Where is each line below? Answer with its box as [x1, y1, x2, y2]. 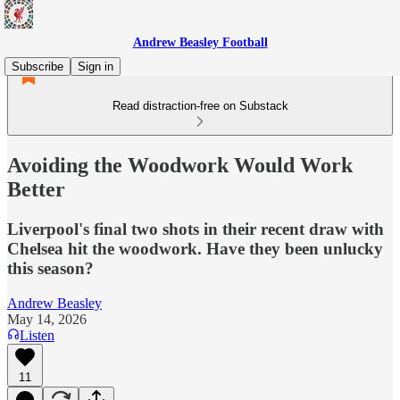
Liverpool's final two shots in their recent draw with [7, 219, 384, 238]
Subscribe [12, 60, 63, 73]
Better [7, 177, 65, 201]
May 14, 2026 [7, 311, 87, 327]
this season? [7, 258, 94, 278]
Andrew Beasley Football [132, 36, 268, 49]
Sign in [78, 60, 113, 73]
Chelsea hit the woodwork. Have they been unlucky [7, 238, 383, 258]
